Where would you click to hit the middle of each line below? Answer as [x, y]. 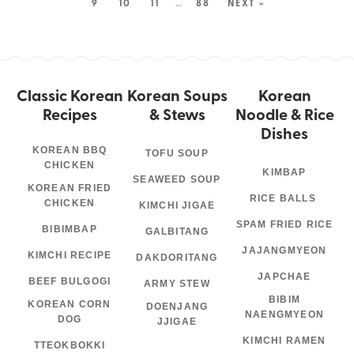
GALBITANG [177, 231]
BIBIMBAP [70, 229]
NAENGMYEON [284, 314]
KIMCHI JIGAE [177, 205]
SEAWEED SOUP [177, 179]
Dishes [284, 132]
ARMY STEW [177, 283]
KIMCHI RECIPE [70, 255]
